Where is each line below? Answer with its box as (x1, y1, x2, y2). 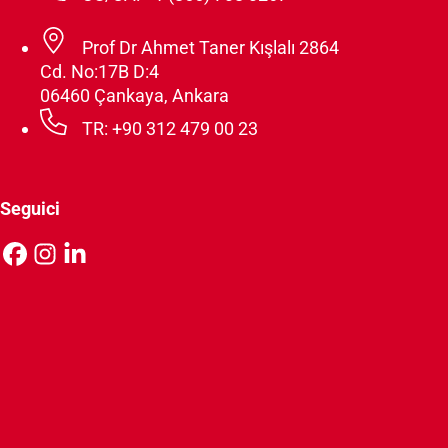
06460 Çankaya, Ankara (40, 85, 229, 107)
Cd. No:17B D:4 (40, 61, 159, 83)
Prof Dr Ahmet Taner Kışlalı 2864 (81, 37, 339, 59)
